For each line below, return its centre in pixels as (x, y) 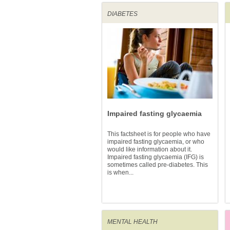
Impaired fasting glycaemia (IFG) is (156, 157)
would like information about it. (150, 149)
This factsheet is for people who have (159, 134)
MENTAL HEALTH (132, 222)
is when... (120, 172)
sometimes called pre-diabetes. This (158, 165)
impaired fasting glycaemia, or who (156, 142)
